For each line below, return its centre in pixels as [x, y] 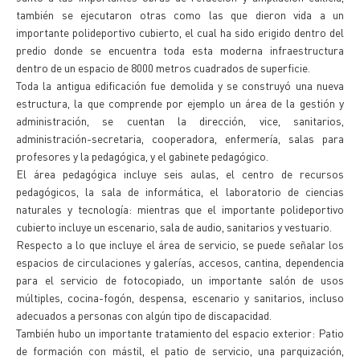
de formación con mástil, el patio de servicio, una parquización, [180, 350]
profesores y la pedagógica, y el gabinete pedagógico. [142, 156]
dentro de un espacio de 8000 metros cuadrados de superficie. [163, 67]
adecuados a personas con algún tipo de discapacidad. [144, 315]
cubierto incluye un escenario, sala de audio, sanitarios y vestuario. [174, 227]
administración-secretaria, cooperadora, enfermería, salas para [180, 138]
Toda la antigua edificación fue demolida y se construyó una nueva [180, 85]
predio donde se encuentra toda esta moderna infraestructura [180, 50]
